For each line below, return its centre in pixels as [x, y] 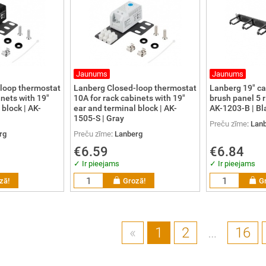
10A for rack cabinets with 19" [129, 98]
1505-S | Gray [99, 118]
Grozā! [134, 181]
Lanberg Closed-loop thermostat [135, 88]
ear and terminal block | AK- [125, 108]
